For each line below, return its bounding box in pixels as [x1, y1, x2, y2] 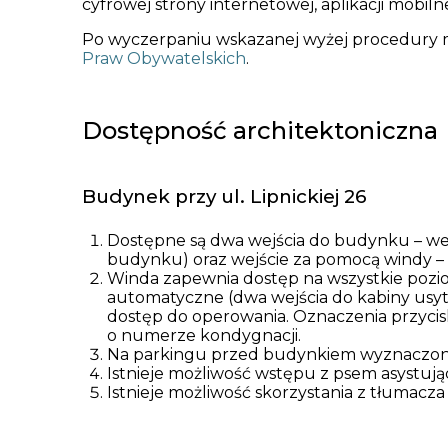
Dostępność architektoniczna [82, 115, 438, 145]
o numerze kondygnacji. [107, 325, 301, 345]
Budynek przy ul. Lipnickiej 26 [82, 184, 367, 208]
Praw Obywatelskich [82, 48, 246, 68]
